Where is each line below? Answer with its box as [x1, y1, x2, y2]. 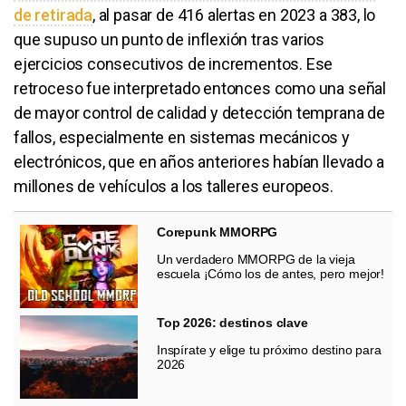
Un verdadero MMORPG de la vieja [157, 251, 355, 266]
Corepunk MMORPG [157, 224, 278, 239]
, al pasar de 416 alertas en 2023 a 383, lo [92, 5, 376, 24]
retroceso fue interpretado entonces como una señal [14, 78, 387, 98]
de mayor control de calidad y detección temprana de [14, 102, 385, 122]
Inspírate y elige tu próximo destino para [157, 342, 382, 357]
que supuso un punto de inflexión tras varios [14, 29, 325, 49]
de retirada [14, 5, 93, 24]
